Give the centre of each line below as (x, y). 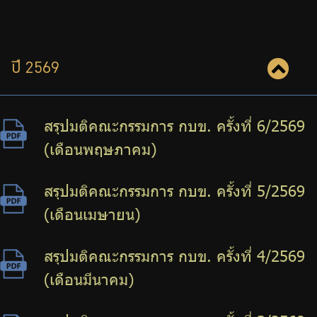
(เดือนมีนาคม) (89, 279)
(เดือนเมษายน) (92, 214)
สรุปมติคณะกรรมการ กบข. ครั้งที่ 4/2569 (174, 256)
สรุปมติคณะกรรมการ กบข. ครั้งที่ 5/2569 (174, 191)
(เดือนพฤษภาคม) (100, 149)
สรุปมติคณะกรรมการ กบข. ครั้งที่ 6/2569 (174, 126)
